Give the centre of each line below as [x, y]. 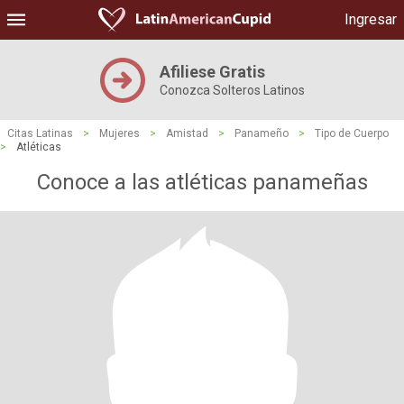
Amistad [187, 133]
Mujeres [119, 133]
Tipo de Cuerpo [352, 133]
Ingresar [371, 19]
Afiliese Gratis [212, 72]
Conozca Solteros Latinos [232, 90]
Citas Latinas [40, 133]
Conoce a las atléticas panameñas [202, 182]
